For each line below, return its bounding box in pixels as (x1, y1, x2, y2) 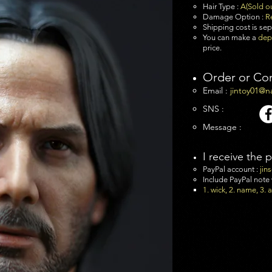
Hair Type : (203, 2, 240, 11)
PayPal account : (203, 165, 260, 174)
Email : (203, 85, 230, 96)
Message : (203, 121, 242, 132)
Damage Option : (203, 12, 265, 21)
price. (203, 43, 222, 52)
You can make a (203, 33, 258, 42)
